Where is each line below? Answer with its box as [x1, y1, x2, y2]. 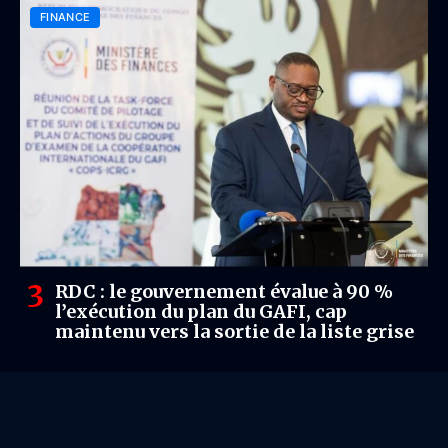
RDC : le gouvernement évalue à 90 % [55, 279, 393, 303]
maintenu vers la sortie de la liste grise [55, 319, 414, 343]
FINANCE [40, 9, 91, 24]
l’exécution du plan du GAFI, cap [55, 299, 347, 323]
